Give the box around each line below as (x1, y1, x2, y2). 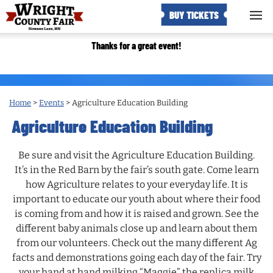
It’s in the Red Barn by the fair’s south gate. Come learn (14, 164, 259, 176)
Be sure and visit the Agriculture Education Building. (18, 149, 255, 161)
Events (39, 98, 64, 107)
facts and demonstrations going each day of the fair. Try (12, 252, 261, 264)
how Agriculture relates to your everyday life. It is (25, 179, 248, 191)
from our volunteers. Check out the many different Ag (16, 237, 257, 249)
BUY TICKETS (169, 8, 219, 21)
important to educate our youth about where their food (13, 193, 260, 205)
